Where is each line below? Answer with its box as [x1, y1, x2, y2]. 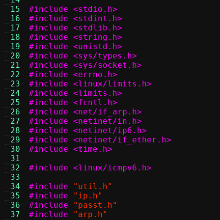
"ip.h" [73, 191, 103, 200]
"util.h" [73, 182, 112, 191]
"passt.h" [73, 200, 117, 210]
